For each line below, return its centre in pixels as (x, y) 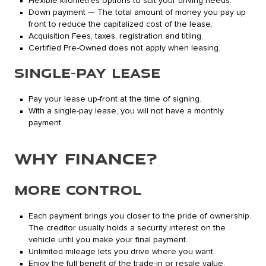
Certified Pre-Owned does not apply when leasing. (124, 48)
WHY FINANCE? (86, 159)
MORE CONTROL (78, 190)
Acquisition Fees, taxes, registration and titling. (116, 37)
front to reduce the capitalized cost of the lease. (121, 25)
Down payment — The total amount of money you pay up (137, 13)
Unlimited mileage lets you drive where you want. (122, 252)
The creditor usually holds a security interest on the (127, 228)
